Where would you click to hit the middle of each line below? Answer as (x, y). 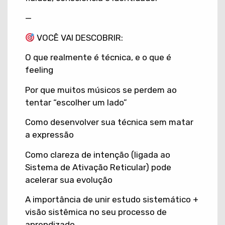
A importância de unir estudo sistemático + (112, 199)
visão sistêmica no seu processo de (96, 212)
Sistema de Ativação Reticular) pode (98, 167)
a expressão (49, 135)
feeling (39, 70)
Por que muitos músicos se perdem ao (101, 90)
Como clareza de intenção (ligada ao (98, 154)
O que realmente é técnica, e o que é (98, 58)
